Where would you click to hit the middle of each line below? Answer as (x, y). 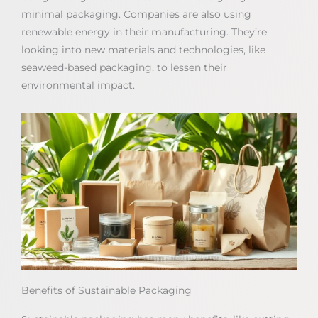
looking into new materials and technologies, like (143, 49)
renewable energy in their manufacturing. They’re (144, 32)
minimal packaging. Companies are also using (136, 14)
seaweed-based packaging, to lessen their (124, 67)
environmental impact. (78, 85)
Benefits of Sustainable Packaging (106, 291)
